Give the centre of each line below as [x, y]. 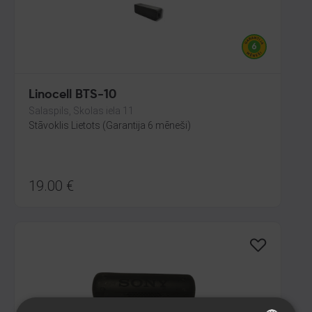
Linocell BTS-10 [72, 95]
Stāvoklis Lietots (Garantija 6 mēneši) [110, 125]
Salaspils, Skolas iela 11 [81, 111]
